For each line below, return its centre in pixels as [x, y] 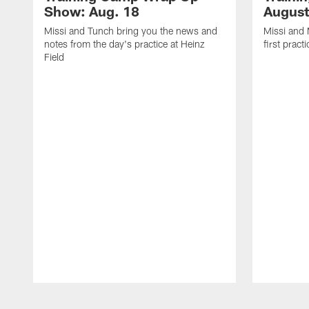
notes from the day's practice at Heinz [124, 43]
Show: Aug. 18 [92, 11]
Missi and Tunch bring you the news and [131, 30]
